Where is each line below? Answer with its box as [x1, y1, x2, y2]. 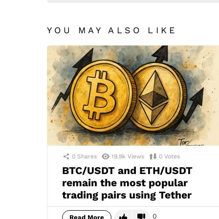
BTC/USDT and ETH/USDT [62, 164, 193, 176]
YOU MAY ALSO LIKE [47, 24, 177, 35]
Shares [77, 153, 97, 160]
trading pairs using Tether [62, 188, 192, 201]
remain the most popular [62, 176, 188, 189]
